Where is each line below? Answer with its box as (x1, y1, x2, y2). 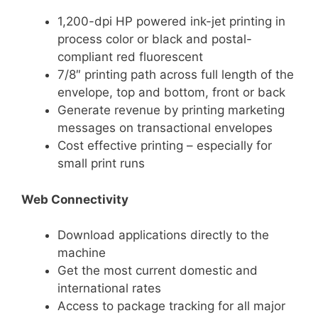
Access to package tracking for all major (57, 299, 285, 314)
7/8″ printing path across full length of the (57, 67, 294, 82)
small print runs (57, 156, 145, 171)
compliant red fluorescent (57, 50, 203, 65)
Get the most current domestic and (57, 263, 258, 278)
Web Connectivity (21, 192, 128, 207)
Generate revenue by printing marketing (57, 103, 285, 118)
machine (57, 246, 106, 261)
